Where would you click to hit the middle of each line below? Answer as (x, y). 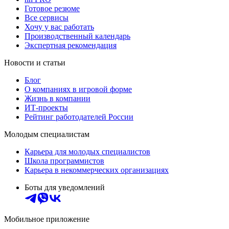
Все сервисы (47, 18)
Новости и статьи (35, 63)
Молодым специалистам (47, 134)
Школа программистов (64, 161)
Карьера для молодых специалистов (87, 152)
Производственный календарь (77, 36)
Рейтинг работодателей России (79, 117)
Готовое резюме (52, 9)
